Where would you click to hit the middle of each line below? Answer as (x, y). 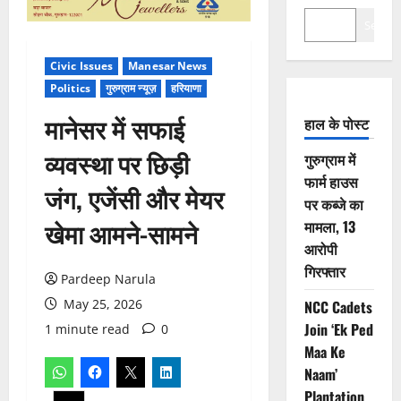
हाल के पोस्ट (336, 124)
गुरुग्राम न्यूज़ (130, 89)
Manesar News (168, 66)
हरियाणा (186, 89)
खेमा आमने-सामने (121, 234)
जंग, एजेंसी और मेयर (134, 199)
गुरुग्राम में (329, 160)
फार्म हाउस (331, 182)
